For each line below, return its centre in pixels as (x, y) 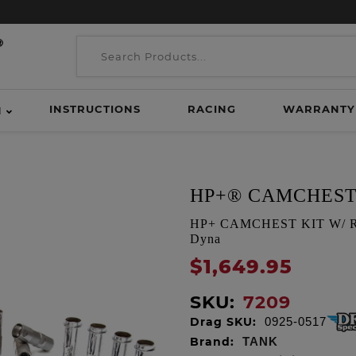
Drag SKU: (223, 322)
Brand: (212, 342)
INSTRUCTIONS (95, 109)
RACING (211, 109)
